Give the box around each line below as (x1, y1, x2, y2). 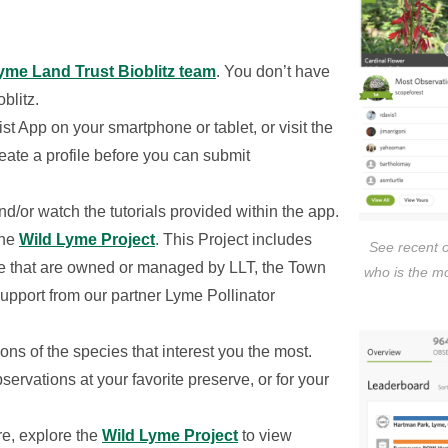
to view (238, 427, 292, 444)
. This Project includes (155, 231, 312, 248)
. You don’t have (216, 63, 330, 80)
